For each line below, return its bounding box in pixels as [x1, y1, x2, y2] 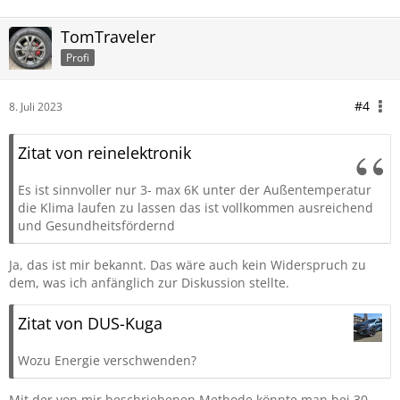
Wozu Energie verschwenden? [18, 352, 196, 369]
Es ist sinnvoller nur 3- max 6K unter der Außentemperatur [18, 181, 371, 198]
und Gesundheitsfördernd [18, 217, 175, 234]
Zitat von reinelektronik [18, 142, 191, 163]
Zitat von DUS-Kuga [18, 312, 162, 334]
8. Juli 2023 [9, 99, 62, 114]
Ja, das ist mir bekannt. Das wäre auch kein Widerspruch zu [9, 256, 366, 273]
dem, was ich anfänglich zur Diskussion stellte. [9, 274, 289, 291]
